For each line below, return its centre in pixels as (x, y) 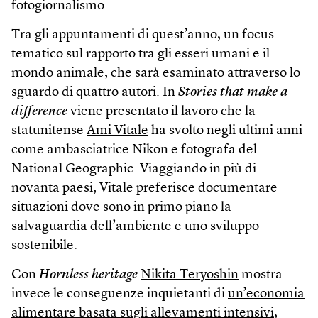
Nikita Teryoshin (190, 275)
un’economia (266, 294)
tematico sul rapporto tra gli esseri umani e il (141, 54)
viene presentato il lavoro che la (161, 111)
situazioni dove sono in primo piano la (121, 207)
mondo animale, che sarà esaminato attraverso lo (156, 73)
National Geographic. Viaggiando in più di (134, 169)
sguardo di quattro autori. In (95, 92)
